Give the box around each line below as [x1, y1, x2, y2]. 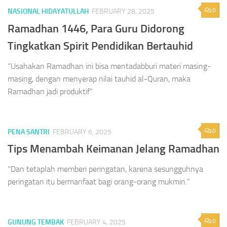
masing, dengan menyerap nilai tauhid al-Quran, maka [8, 73, 191, 84]
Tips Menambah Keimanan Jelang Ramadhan [8, 141, 219, 156]
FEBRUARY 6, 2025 [53, 127, 111, 136]
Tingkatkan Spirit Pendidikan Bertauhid [8, 39, 193, 53]
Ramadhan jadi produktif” [8, 86, 93, 96]
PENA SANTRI [8, 127, 50, 136]
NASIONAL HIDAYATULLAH [8, 7, 89, 16]
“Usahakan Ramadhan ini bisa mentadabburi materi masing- [8, 61, 211, 71]
